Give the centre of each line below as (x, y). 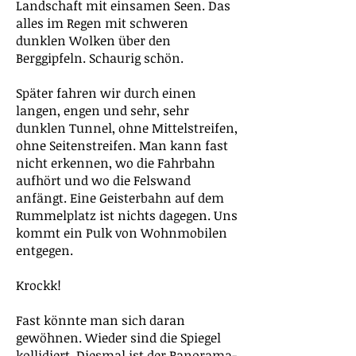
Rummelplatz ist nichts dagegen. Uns (127, 215)
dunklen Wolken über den (93, 41)
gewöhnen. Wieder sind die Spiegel (118, 338)
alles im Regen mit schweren (102, 23)
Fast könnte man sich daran (101, 320)
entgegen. (44, 250)
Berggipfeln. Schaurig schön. (100, 58)
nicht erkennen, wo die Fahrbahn (116, 163)
